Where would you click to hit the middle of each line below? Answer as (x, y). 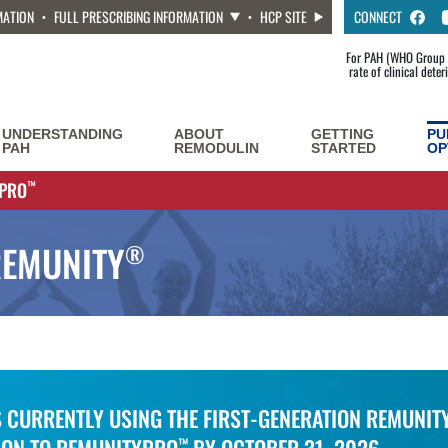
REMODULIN (217, 148)
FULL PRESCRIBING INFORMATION (138, 16)
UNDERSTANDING (62, 134)
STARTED (343, 148)
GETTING (342, 134)
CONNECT (378, 16)
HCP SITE (283, 16)
